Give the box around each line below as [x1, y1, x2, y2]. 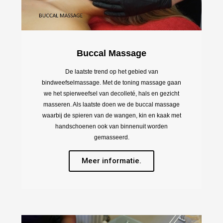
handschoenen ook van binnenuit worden [55, 123, 168, 130]
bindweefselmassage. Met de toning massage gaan [42, 79, 181, 87]
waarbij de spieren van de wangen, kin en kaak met [42, 112, 181, 119]
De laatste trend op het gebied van [65, 68, 158, 76]
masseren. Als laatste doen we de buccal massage [43, 101, 180, 109]
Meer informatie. [82, 156, 141, 166]
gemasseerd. [94, 134, 129, 141]
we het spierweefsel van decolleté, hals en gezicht [44, 90, 179, 98]
